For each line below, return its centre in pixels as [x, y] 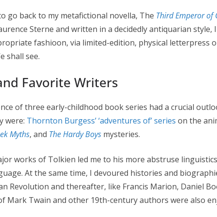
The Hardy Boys [75, 134]
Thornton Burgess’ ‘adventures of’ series [101, 121]
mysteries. [121, 134]
